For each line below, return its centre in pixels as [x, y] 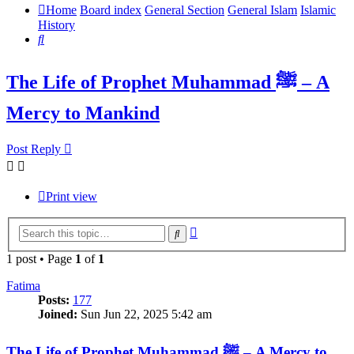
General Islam [262, 10]
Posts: [54, 299]
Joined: [58, 314]
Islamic [318, 10]
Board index [111, 10]
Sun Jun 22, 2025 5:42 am [145, 314]
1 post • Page [41, 258]
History [56, 25]
